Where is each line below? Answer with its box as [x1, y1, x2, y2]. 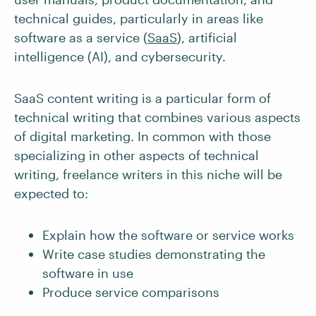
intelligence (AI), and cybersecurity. [14, 49, 226, 64]
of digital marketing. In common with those [14, 128, 271, 144]
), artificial [177, 30, 237, 45]
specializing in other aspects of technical [14, 147, 259, 163]
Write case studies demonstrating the [42, 246, 265, 262]
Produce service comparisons [42, 284, 219, 300]
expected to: [14, 186, 88, 201]
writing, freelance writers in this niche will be [14, 166, 282, 182]
